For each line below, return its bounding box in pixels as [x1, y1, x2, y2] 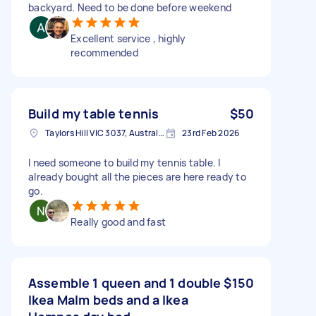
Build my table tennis [28, 104, 159, 122]
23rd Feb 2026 [182, 126, 240, 139]
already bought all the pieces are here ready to [28, 169, 246, 183]
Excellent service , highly [71, 31, 186, 45]
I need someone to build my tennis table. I [28, 155, 221, 169]
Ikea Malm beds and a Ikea [28, 291, 188, 308]
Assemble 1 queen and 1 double [28, 274, 221, 291]
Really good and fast [71, 214, 166, 229]
